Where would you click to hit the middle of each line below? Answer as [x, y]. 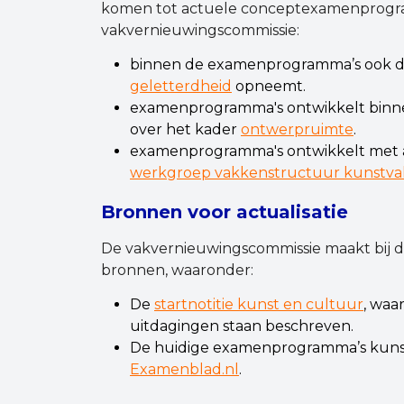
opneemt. [269, 86]
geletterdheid [181, 86]
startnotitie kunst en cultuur [259, 304]
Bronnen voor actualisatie [225, 212]
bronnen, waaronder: [177, 270]
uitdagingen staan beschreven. [242, 326]
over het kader [185, 129]
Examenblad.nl [184, 369]
